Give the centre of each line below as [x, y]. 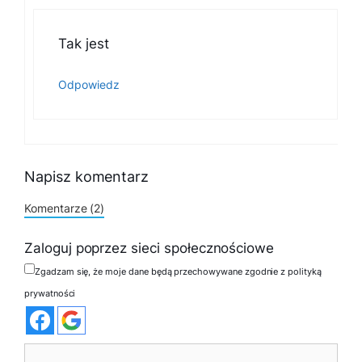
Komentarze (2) [65, 208]
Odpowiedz [89, 85]
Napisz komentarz [87, 176]
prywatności [50, 293]
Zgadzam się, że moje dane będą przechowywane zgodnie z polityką [178, 272]
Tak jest [84, 43]
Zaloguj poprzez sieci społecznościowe [149, 248]
